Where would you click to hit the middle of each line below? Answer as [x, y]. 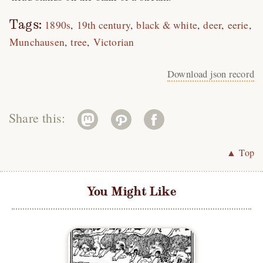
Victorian [114, 42]
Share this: [39, 117]
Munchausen [37, 42]
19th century [104, 25]
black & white [167, 25]
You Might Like [131, 191]
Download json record [211, 74]
